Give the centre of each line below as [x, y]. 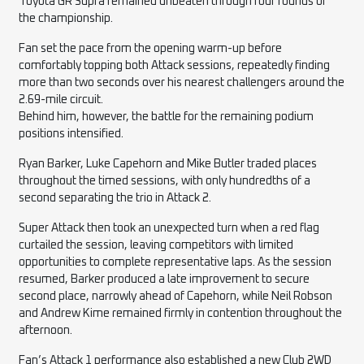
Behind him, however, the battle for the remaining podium [167, 117]
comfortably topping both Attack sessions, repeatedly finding [175, 65]
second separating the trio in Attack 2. [115, 198]
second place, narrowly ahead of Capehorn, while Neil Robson [176, 296]
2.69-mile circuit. [61, 100]
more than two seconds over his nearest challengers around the [182, 82]
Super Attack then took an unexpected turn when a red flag [169, 228]
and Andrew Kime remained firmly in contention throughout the [181, 313]
